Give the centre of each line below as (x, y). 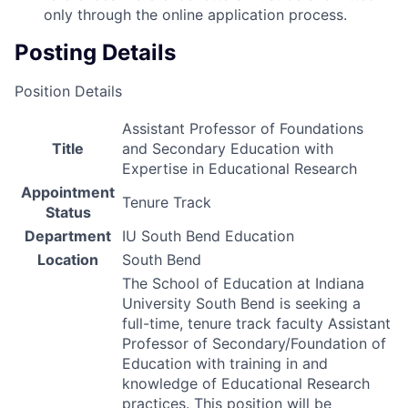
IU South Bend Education (208, 236)
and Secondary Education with (228, 149)
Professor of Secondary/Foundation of (254, 344)
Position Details (68, 92)
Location (68, 260)
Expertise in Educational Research (240, 169)
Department (68, 236)
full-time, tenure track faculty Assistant (256, 324)
